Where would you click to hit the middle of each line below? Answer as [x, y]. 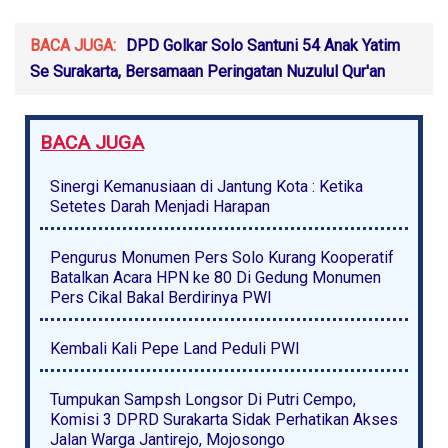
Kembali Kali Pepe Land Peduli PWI [175, 349]
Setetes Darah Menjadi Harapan [160, 207]
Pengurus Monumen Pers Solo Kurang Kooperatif [222, 258]
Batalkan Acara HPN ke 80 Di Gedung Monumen [215, 278]
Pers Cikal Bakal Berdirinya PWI [161, 298]
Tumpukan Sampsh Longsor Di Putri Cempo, [203, 400]
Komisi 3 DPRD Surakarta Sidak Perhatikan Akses [224, 420]
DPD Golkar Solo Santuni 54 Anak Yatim [263, 46]
